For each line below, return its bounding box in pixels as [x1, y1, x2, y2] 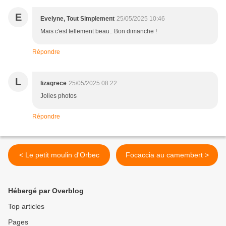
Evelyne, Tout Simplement [40, 15, 115, 23]
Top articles [8, 202, 44, 211]
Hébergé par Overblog [8, 187, 84, 195]
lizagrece [40, 80, 67, 87]
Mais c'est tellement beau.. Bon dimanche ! [40, 28, 157, 35]
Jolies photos [40, 92, 77, 100]
